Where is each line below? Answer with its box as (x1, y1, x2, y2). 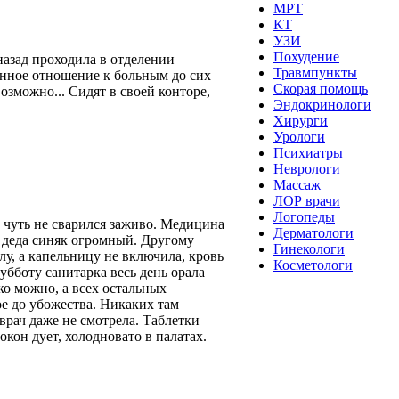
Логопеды (273, 209, 335, 224)
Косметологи (273, 257, 353, 273)
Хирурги (273, 113, 328, 128)
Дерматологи (273, 225, 354, 240)
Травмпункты (273, 65, 357, 80)
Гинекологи (273, 241, 345, 256)
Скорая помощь (273, 81, 368, 96)
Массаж (273, 177, 321, 192)
